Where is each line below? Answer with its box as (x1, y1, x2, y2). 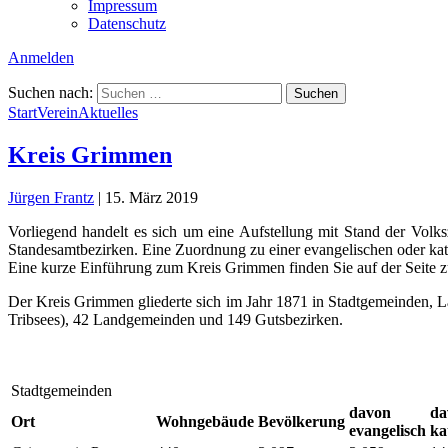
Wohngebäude (156, 412, 254, 430)
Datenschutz (88, 14, 166, 32)
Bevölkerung (258, 412, 345, 430)
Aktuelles (78, 103, 138, 121)
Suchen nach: (8, 83, 93, 101)
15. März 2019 (105, 188, 198, 206)
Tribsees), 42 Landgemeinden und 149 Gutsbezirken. (8, 310, 343, 328)
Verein (37, 103, 78, 121)
